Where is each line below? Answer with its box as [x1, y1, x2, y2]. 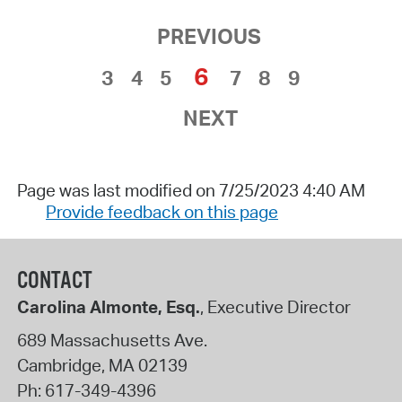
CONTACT [16, 266, 92, 296]
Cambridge [16, 354, 101, 377]
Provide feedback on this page [45, 200, 278, 223]
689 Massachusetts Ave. [16, 329, 207, 352]
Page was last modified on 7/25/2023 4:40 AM [16, 179, 365, 201]
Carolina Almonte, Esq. [16, 295, 200, 318]
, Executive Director [199, 295, 351, 318]
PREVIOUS [157, 22, 262, 50]
